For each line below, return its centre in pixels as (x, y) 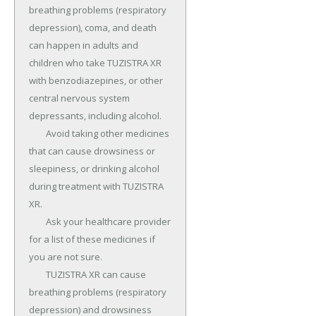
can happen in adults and (84, 45)
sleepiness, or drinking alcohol (94, 169)
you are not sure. (66, 257)
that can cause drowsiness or (92, 151)
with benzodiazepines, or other (96, 81)
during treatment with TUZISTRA (96, 187)
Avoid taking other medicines (37, 134)
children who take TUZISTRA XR (95, 63)
